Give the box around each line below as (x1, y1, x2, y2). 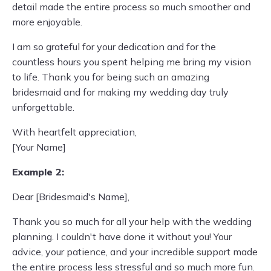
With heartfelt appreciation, (12, 126, 137, 138)
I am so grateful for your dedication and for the (12, 41, 216, 53)
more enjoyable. (12, 16, 82, 28)
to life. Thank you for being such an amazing (12, 71, 209, 83)
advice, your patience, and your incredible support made (12, 246, 258, 258)
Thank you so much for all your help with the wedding (12, 215, 252, 227)
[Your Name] (12, 141, 66, 153)
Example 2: (12, 166, 64, 178)
